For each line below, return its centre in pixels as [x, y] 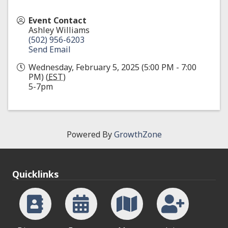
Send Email [50, 50]
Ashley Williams [59, 30]
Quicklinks [36, 174]
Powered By [90, 135]
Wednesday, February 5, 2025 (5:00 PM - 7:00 [112, 67]
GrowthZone [138, 135]
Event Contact [58, 21]
